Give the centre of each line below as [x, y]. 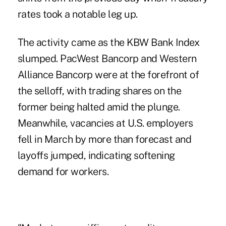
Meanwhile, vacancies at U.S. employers [105, 123]
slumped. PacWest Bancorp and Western [107, 59]
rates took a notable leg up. [77, 14]
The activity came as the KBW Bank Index [108, 43]
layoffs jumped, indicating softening [96, 156]
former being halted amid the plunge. [99, 107]
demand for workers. [63, 172]
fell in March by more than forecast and [104, 139]
